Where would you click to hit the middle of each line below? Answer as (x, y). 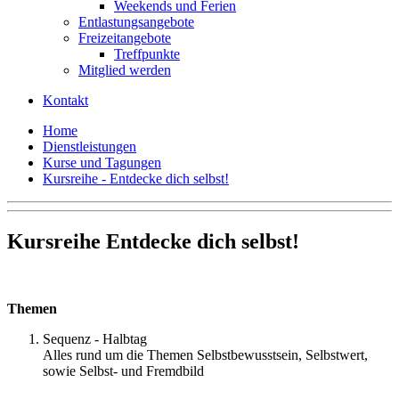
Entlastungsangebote (136, 21)
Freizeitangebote (125, 37)
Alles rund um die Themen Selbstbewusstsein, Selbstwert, (205, 355)
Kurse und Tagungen (102, 162)
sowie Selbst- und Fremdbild (123, 371)
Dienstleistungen (90, 146)
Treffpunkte (147, 53)
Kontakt (65, 100)
